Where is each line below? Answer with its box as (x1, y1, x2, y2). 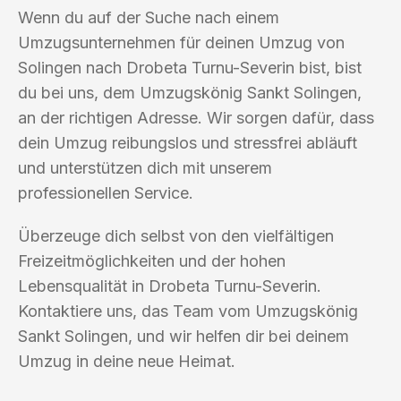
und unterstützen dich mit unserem (18, 158, 272, 177)
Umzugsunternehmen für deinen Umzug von (18, 32, 345, 52)
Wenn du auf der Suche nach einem (18, 7, 279, 27)
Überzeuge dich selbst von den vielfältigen (18, 226, 334, 245)
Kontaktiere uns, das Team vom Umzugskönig (18, 301, 358, 320)
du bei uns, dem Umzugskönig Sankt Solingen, (18, 82, 362, 102)
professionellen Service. (18, 183, 193, 202)
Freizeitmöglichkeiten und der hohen (18, 251, 286, 270)
